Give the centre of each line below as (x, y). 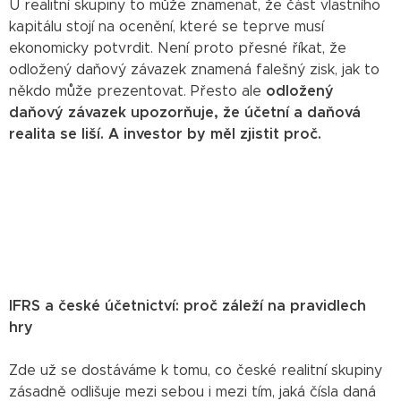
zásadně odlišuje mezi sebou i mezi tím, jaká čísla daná (192, 392)
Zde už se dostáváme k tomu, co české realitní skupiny (196, 370)
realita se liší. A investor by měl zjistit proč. (165, 134)
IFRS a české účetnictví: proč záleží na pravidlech (188, 306)
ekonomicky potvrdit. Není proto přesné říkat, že (178, 48)
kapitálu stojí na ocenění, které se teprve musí (166, 26)
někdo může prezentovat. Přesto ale (137, 91)
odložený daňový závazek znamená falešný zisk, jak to (194, 69)
